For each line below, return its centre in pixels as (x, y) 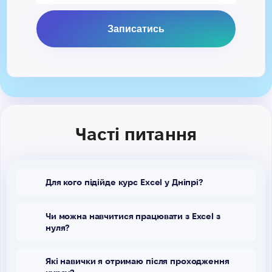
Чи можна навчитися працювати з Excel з (133, 216)
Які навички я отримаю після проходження (138, 261)
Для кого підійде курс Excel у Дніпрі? (124, 182)
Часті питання (136, 134)
